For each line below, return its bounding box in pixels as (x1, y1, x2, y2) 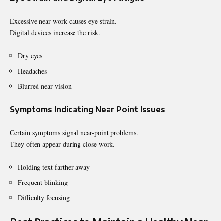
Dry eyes (18, 50, 42, 60)
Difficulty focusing (18, 192, 70, 202)
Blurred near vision (18, 81, 72, 91)
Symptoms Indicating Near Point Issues (10, 103, 165, 114)
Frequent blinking (18, 177, 68, 187)
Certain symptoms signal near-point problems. (10, 127, 138, 137)
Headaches (18, 66, 47, 75)
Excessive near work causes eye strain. (10, 16, 117, 26)
